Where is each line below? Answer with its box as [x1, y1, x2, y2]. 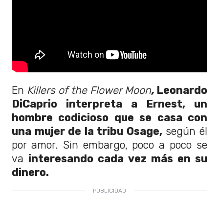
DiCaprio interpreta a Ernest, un [12, 98, 207, 110]
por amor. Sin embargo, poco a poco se [12, 139, 207, 152]
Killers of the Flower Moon [27, 84, 151, 97]
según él [162, 125, 208, 138]
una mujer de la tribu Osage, [12, 125, 162, 138]
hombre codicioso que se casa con [12, 111, 207, 124]
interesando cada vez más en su [28, 153, 208, 165]
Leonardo [156, 84, 207, 97]
